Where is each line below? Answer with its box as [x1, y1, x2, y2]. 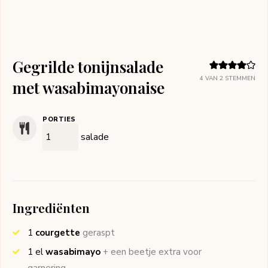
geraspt [83, 227, 115, 239]
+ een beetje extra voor [103, 246, 202, 258]
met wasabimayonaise [13, 77, 165, 99]
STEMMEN [223, 74, 255, 83]
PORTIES [42, 115, 76, 124]
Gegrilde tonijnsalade [13, 56, 163, 78]
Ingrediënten [13, 199, 90, 217]
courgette [35, 227, 80, 239]
